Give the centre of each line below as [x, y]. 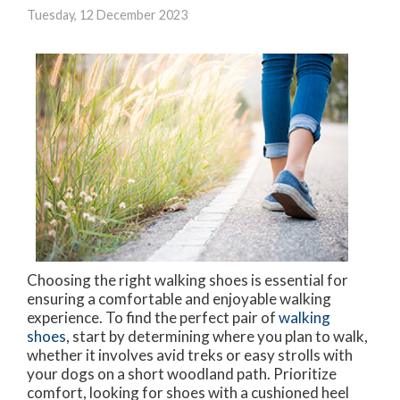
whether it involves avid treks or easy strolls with [190, 355]
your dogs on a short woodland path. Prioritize [182, 374]
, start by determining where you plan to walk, [217, 337]
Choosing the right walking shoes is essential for [187, 280]
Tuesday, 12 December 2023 [107, 15]
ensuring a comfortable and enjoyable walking [179, 299]
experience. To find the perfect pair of [153, 318]
